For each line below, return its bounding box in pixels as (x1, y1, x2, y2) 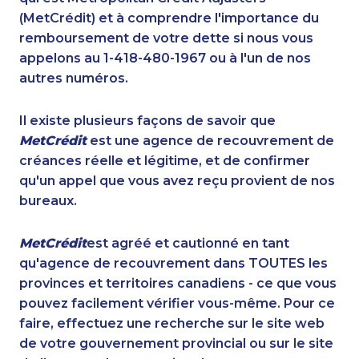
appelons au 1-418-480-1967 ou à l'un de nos (19, 50, 311, 67)
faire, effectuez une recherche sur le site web (19, 316, 325, 332)
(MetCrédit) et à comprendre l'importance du (19, 10, 319, 26)
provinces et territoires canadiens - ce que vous (19, 276, 337, 292)
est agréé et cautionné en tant (87, 236, 289, 252)
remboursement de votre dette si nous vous (19, 30, 313, 46)
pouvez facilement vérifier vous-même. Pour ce (19, 296, 335, 312)
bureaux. (19, 193, 77, 209)
